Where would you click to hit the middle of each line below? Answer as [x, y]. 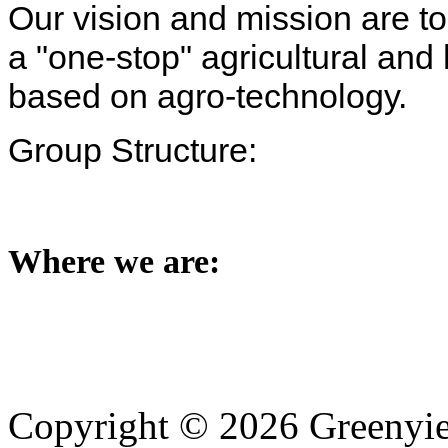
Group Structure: [137, 149]
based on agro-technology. [207, 95]
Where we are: [114, 262]
